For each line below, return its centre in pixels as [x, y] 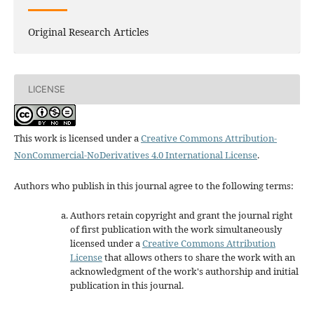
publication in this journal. [127, 285]
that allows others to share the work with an [198, 257]
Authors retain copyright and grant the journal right [181, 215]
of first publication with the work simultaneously [176, 229]
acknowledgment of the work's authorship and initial [184, 271]
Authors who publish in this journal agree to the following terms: [153, 185]
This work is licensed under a [77, 138]
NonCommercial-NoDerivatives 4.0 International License [135, 155]
